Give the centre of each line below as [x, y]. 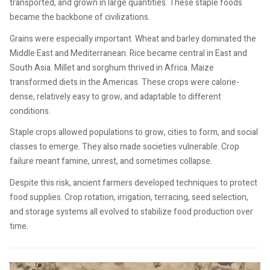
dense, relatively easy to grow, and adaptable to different [115, 96]
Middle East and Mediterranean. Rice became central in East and [128, 53]
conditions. [30, 111]
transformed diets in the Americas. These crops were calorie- [124, 82]
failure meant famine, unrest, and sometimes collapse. [111, 162]
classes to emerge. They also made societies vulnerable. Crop [124, 147]
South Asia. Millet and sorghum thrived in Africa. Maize [112, 67]
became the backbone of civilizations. [80, 17]
